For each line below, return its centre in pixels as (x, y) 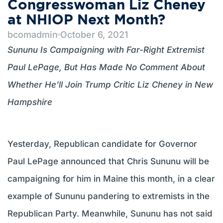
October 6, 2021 (94, 35)
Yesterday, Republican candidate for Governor (102, 144)
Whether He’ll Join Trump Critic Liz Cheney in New (110, 85)
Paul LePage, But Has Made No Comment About (106, 67)
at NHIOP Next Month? (86, 20)
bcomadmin (33, 35)
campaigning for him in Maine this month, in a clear (111, 179)
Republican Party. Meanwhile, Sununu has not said (110, 214)
